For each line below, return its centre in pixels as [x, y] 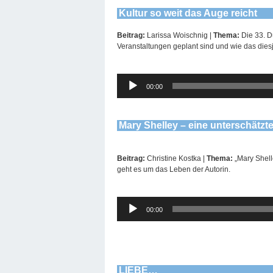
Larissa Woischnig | [180, 35]
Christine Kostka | [177, 158]
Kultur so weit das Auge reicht [188, 13]
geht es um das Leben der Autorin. [174, 169]
